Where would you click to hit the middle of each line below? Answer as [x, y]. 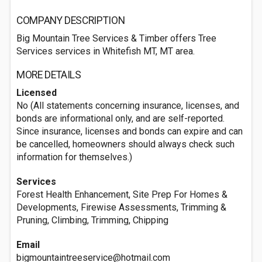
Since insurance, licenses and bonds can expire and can [130, 131]
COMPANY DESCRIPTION [71, 20]
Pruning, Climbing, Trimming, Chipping [92, 220]
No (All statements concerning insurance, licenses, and [128, 106]
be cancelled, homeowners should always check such [125, 144]
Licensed [37, 93]
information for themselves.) [74, 157]
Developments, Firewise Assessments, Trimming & [121, 207]
